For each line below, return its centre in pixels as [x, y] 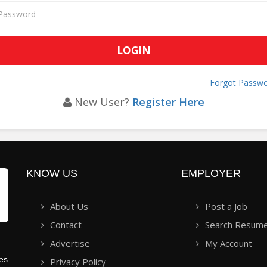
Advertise [70, 243]
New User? [102, 102]
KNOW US [52, 173]
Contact [66, 224]
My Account [228, 243]
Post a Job [226, 206]
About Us [69, 206]
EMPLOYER [211, 173]
